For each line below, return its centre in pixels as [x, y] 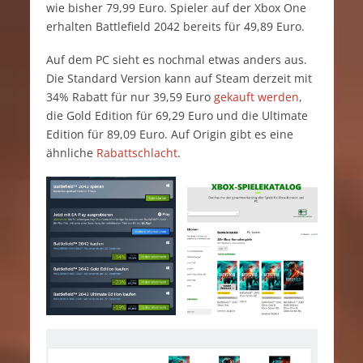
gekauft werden [256, 96]
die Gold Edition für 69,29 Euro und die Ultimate [177, 115]
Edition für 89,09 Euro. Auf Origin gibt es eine [169, 134]
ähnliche [71, 152]
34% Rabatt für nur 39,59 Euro [130, 96]
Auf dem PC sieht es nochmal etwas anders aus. [176, 59]
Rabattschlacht [137, 152]
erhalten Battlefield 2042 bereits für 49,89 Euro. [175, 27]
